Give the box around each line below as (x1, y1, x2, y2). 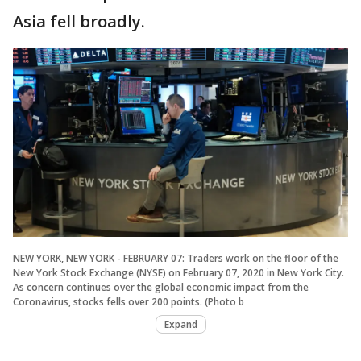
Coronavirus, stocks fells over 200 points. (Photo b (13, 294, 244, 309)
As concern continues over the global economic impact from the (13, 280, 309, 294)
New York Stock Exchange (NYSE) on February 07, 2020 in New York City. (13, 265, 344, 280)
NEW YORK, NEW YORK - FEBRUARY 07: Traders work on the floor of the (13, 251, 338, 265)
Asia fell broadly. (13, 10, 145, 32)
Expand (164, 317, 197, 331)
